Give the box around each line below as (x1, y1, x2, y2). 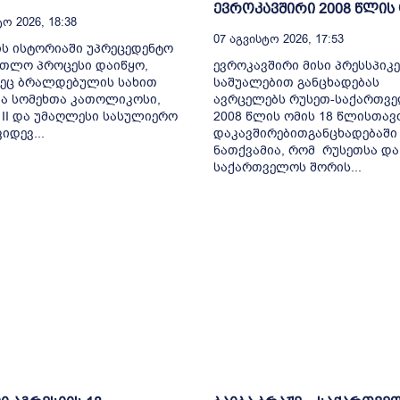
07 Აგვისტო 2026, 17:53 (213, 31, 344, 47)
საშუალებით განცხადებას (213, 74, 379, 92)
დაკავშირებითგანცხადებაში (213, 125, 397, 143)
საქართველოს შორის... (213, 159, 362, 177)
